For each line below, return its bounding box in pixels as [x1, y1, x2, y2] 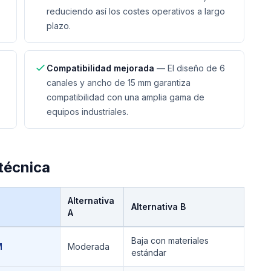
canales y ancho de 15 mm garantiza [47, 77, 191, 88]
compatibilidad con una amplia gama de [47, 92, 204, 102]
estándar [131, 247, 166, 258]
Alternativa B [131, 201, 186, 212]
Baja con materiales [131, 235, 209, 246]
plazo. [47, 21, 71, 31]
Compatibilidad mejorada [47, 63, 154, 73]
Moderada [68, 241, 109, 252]
